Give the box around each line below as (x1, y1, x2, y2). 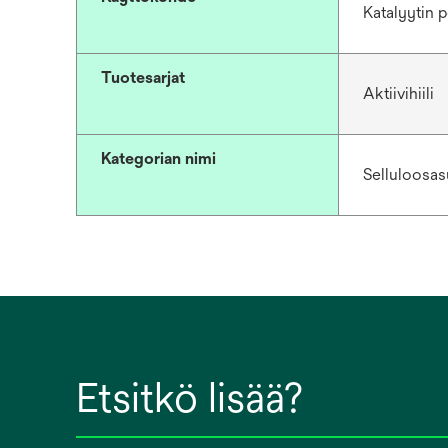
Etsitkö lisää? (76, 374, 303, 421)
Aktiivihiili (362, 84, 434, 103)
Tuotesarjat (101, 68, 185, 87)
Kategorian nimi (101, 149, 216, 168)
